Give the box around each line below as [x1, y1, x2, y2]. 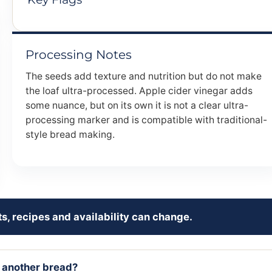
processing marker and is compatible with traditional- [25, 114, 267, 126]
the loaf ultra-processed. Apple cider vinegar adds [25, 85, 253, 97]
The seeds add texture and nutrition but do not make [25, 70, 262, 83]
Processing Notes [25, 47, 132, 63]
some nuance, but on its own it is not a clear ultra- [25, 100, 248, 112]
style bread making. [25, 129, 115, 141]
